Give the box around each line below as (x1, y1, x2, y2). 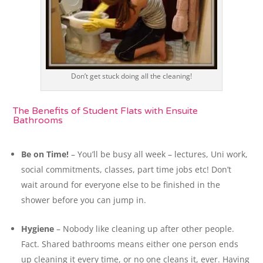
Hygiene (21, 222, 55, 234)
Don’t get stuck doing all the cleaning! (71, 70, 192, 81)
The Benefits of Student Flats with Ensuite (13, 104, 198, 117)
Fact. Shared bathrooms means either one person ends (21, 238, 239, 249)
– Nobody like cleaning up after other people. (54, 222, 235, 234)
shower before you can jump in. (21, 194, 147, 205)
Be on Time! (21, 148, 69, 160)
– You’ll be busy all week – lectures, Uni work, (69, 148, 248, 160)
